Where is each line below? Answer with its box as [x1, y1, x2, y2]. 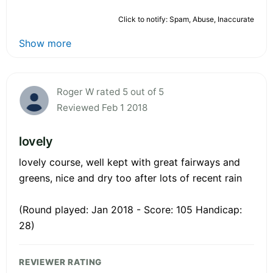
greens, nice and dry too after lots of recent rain [19, 171, 242, 184]
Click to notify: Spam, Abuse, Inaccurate [118, 14, 254, 24]
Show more [19, 37, 71, 49]
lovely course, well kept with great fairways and [19, 155, 240, 168]
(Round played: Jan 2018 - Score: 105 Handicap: [19, 203, 242, 216]
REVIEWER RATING [19, 257, 102, 267]
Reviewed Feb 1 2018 [57, 101, 147, 113]
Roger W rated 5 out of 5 [57, 85, 164, 97]
